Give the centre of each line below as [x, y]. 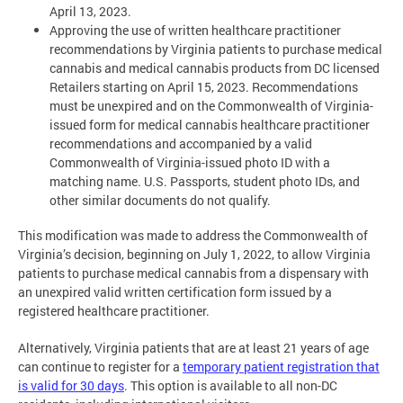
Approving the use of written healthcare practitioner [195, 31]
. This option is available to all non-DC [231, 385]
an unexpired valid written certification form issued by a [175, 291]
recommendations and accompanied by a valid [181, 144]
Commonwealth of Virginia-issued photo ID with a [190, 163]
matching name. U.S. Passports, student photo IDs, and [205, 182]
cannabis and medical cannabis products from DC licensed [215, 68]
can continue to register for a [100, 366]
